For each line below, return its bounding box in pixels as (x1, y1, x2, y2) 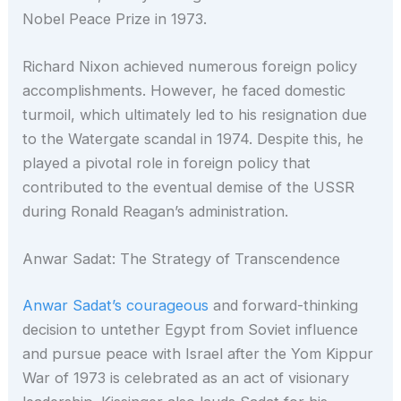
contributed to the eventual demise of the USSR (22, 177, 355, 196)
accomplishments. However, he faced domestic (22, 81, 346, 99)
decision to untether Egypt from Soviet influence (22, 320, 359, 338)
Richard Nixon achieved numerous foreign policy (22, 56, 358, 75)
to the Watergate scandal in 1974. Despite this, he (22, 129, 364, 148)
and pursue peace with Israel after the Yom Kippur (22, 344, 374, 363)
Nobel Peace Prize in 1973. (22, 9, 208, 28)
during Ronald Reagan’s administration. (22, 201, 289, 220)
